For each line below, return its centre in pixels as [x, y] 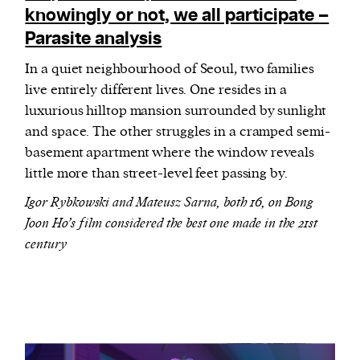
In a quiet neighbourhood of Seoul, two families [170, 70]
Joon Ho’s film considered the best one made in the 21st [172, 224]
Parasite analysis [94, 39]
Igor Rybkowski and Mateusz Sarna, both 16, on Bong [170, 203]
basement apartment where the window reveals [170, 153]
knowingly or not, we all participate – [177, 16]
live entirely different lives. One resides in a [156, 90]
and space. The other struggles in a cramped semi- [178, 132]
